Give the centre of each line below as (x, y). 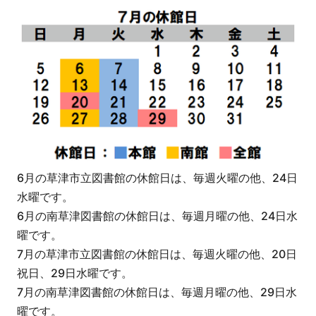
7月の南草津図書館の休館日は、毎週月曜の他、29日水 (157, 292)
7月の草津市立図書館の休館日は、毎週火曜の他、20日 (157, 254)
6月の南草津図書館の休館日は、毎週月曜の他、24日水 (157, 216)
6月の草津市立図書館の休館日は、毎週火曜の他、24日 (157, 178)
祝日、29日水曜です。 (74, 273)
